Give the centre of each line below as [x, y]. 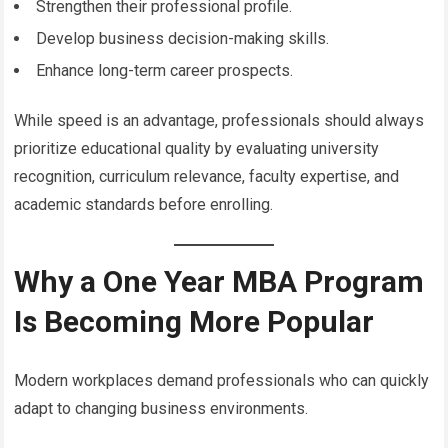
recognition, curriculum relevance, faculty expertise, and [207, 176]
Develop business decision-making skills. [183, 38]
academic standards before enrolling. [144, 204]
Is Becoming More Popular [194, 321]
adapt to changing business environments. [161, 408]
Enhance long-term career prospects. [165, 70]
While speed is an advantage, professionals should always [219, 120]
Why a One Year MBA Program [219, 281]
